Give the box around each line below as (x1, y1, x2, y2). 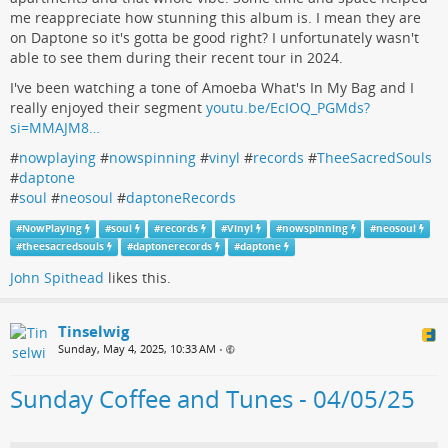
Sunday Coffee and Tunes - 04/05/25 (10, 382, 415, 416)
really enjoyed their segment (10, 98, 206, 118)
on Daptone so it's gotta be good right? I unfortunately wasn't (10, 28, 419, 48)
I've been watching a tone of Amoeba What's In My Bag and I (10, 78, 414, 98)
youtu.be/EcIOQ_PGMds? (206, 98, 370, 118)
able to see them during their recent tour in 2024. (10, 48, 343, 68)
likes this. (104, 268, 171, 288)
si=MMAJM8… (10, 118, 100, 138)
